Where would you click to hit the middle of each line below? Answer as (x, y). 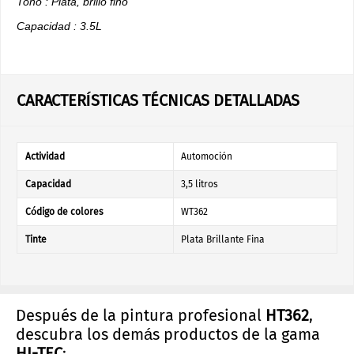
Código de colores (64, 212)
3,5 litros (200, 184)
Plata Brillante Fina (223, 239)
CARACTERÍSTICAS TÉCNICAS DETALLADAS (158, 100)
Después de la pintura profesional (141, 315)
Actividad (45, 156)
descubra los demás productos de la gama (168, 334)
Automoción (207, 156)
